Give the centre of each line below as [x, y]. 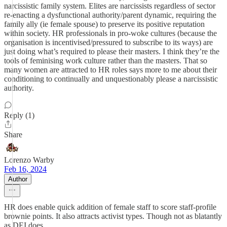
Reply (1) [19, 115]
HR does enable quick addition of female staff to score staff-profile [110, 207]
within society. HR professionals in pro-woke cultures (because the [110, 33]
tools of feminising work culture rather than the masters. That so [106, 61]
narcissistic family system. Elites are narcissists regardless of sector [110, 6]
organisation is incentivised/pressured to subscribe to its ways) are [108, 42]
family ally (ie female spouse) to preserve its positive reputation [104, 24]
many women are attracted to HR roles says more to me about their [110, 70]
